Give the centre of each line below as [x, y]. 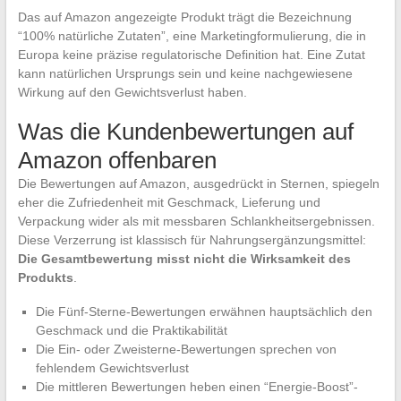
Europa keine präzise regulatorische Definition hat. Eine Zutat [191, 55]
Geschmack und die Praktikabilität [131, 331]
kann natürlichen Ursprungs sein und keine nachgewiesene [185, 74]
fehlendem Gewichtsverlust [112, 368]
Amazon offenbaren [117, 161]
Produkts [45, 278]
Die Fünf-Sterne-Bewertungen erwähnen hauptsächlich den [204, 312]
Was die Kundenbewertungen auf [185, 132]
